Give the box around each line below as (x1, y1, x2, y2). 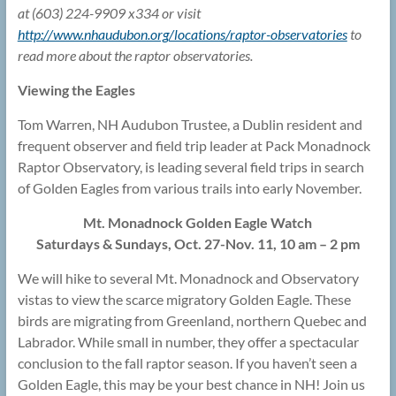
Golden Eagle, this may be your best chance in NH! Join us (17, 376, 365, 393)
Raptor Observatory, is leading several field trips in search (17, 158, 364, 176)
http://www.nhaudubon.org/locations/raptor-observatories (17, 26, 347, 43)
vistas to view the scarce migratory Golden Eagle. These (17, 291, 351, 308)
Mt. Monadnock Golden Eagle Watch (83, 214, 313, 232)
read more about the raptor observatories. (17, 47, 253, 65)
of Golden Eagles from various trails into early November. (17, 179, 362, 197)
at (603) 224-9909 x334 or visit (17, 4, 201, 22)
